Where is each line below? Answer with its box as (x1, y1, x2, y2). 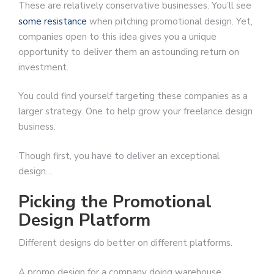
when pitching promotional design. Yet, (87, 15, 253, 28)
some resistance (18, 15, 87, 28)
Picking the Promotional (18, 190, 212, 214)
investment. (18, 61, 68, 73)
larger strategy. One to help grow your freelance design (18, 105, 253, 118)
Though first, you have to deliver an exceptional (18, 149, 220, 162)
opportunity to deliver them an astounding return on (18, 45, 239, 58)
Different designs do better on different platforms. (18, 237, 232, 250)
